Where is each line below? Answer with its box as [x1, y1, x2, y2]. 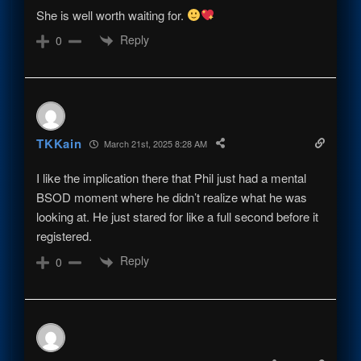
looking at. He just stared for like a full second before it [36, 208, 319, 226]
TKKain [36, 135, 82, 153]
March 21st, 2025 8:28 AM [102, 136, 208, 150]
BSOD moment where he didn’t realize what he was [36, 189, 308, 206]
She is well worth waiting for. [36, 6, 188, 23]
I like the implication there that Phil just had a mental [36, 169, 307, 187]
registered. [36, 227, 93, 245]
